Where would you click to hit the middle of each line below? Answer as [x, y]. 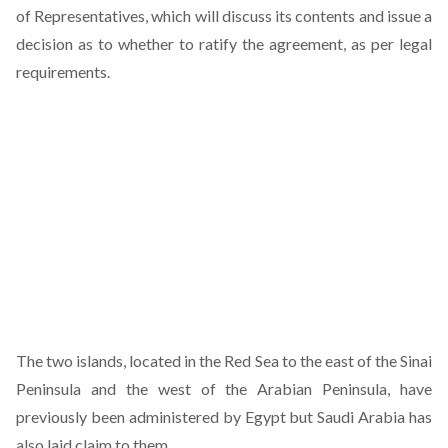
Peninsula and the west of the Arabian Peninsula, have [224, 388]
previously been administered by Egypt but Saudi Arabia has [224, 416]
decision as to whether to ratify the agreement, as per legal [224, 43]
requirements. [63, 71]
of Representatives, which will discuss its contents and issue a [224, 15]
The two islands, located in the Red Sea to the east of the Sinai [224, 360]
